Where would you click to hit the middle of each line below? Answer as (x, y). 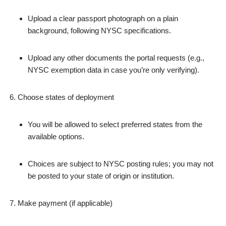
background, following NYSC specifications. (99, 31)
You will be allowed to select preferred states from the (115, 124)
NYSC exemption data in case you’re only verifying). (114, 70)
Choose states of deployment (66, 97)
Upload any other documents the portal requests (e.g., (116, 58)
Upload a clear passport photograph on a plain (103, 18)
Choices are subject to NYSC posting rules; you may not (121, 164)
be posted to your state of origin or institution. (101, 176)
